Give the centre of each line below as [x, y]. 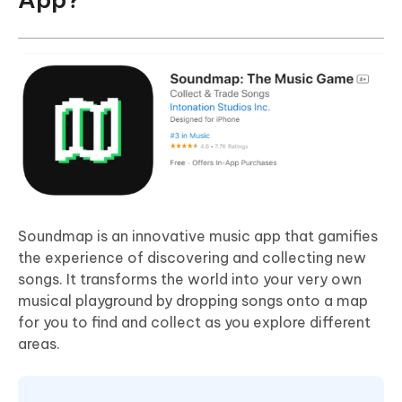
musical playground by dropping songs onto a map [193, 300]
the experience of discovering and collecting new [192, 257]
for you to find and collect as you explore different [194, 322]
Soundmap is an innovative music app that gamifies [198, 236]
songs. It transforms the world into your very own [190, 279]
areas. [39, 343]
